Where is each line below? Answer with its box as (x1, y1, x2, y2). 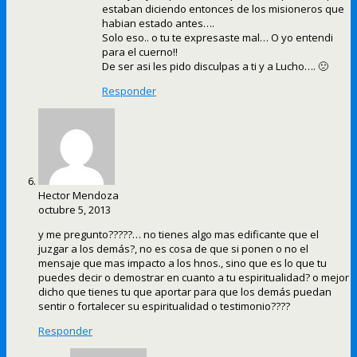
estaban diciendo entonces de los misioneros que (102, 2, 344, 17)
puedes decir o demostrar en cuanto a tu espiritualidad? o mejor (38, 270, 349, 285)
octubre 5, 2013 (38, 202, 111, 218)
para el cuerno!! (102, 45, 178, 60)
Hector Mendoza (38, 188, 119, 203)
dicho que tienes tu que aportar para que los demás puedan (38, 284, 331, 300)
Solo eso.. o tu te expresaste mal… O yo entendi (102, 30, 333, 45)
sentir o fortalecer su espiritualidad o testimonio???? (38, 299, 290, 314)
